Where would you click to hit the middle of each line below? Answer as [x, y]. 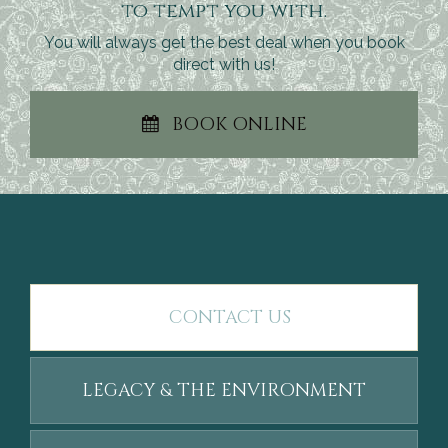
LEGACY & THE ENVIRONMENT [224, 391]
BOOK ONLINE [239, 125]
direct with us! [224, 65]
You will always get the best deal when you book [224, 43]
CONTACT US [230, 318]
